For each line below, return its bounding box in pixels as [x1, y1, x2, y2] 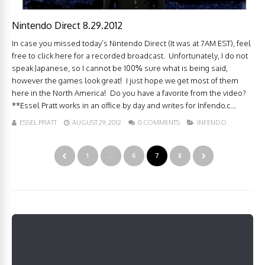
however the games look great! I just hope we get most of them [12, 76, 238, 86]
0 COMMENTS [138, 118, 180, 127]
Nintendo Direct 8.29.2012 [12, 20, 122, 32]
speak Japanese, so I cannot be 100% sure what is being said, [12, 63, 228, 73]
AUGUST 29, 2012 [72, 118, 121, 127]
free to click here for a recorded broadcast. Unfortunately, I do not [12, 51, 248, 61]
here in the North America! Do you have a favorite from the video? [12, 88, 246, 98]
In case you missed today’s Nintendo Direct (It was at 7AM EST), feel [12, 38, 251, 49]
